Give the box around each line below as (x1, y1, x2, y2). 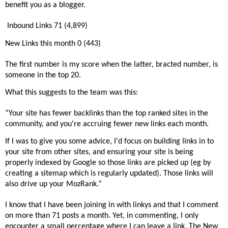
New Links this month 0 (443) (5, 39, 101, 48)
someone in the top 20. (5, 71, 81, 79)
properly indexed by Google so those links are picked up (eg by (5, 159, 211, 167)
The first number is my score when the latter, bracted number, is (5, 60, 218, 69)
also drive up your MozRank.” (5, 180, 102, 189)
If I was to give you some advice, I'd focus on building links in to (5, 137, 214, 146)
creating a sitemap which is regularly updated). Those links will (5, 169, 213, 178)
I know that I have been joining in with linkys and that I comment (5, 201, 218, 210)
